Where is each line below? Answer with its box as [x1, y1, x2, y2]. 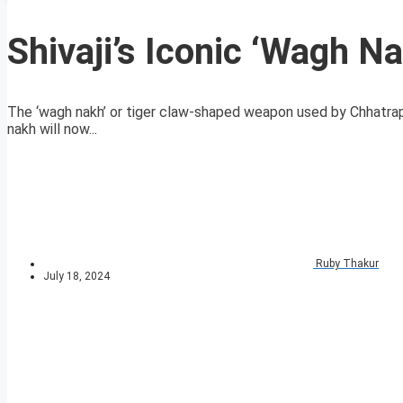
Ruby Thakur [316, 257, 379, 271]
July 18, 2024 [43, 270, 110, 283]
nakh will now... [7, 121, 97, 139]
